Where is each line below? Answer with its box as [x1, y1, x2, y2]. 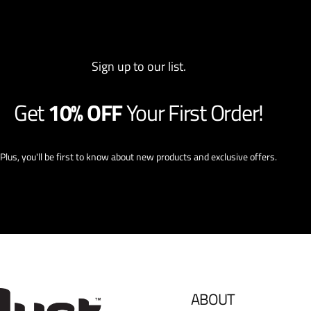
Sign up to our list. [91, 57, 186, 76]
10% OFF [44, 96, 126, 129]
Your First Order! [126, 96, 263, 129]
